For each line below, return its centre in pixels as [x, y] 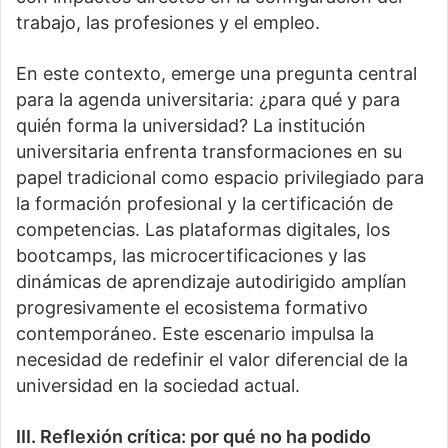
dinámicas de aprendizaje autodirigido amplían [211, 282]
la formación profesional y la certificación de [204, 204]
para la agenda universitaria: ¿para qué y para [208, 100]
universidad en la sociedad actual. [158, 386]
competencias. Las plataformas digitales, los [203, 230]
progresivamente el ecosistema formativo [192, 308]
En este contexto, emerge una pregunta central [216, 74]
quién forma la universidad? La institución [191, 126]
